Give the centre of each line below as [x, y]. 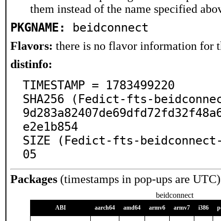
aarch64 [105, 208]
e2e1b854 [50, 127]
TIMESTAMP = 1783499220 [99, 85]
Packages [34, 179]
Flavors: [32, 46]
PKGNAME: [38, 28]
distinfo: [31, 64]
